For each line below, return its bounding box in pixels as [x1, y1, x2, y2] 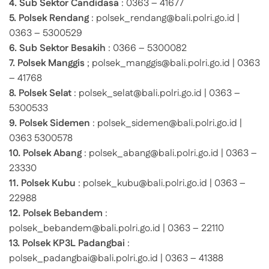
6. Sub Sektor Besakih [9, 41, 106, 55]
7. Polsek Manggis [9, 56, 85, 70]
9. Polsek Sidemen [9, 116, 90, 130]
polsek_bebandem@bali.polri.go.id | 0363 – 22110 [9, 221, 224, 235]
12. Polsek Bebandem [9, 206, 103, 220]
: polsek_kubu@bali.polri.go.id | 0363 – [76, 176, 246, 190]
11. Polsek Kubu [9, 176, 76, 190]
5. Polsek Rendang [9, 11, 89, 25]
